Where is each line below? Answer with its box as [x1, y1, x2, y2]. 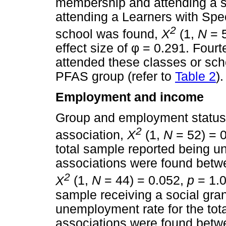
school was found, [55, 27, 161, 41]
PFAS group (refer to [55, 69, 175, 83]
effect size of [55, 41, 131, 55]
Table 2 [175, 69, 216, 83]
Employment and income [55, 90, 204, 104]
